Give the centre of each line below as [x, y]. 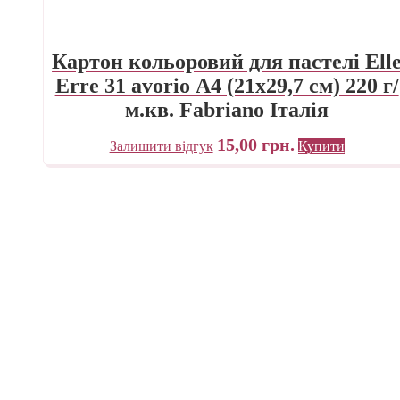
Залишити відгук [161, 146]
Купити [321, 146]
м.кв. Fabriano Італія [227, 109]
